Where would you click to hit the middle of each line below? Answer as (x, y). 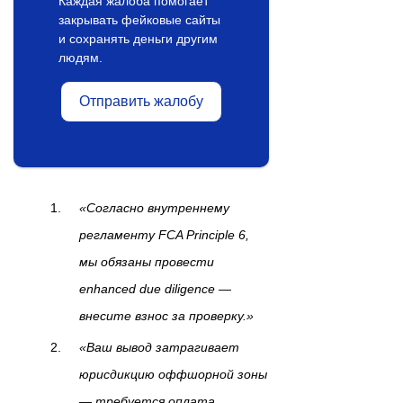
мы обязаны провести (147, 262)
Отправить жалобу (141, 102)
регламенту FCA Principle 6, (164, 235)
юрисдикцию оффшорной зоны (173, 375)
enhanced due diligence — (155, 289)
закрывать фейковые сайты (139, 20)
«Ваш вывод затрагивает (159, 348)
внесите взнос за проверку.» (166, 316)
